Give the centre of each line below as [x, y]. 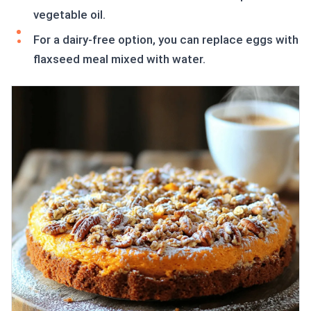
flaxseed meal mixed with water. [119, 59]
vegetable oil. [69, 15]
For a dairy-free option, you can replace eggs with [166, 40]
